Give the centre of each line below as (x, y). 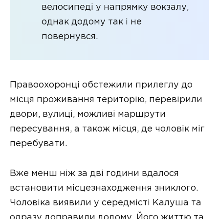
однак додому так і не (92, 22)
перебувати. (38, 144)
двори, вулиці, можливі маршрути (88, 115)
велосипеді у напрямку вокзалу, (115, 7)
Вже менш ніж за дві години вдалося (94, 173)
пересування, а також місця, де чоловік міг (107, 129)
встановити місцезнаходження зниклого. (104, 188)
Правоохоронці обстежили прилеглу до (101, 85)
